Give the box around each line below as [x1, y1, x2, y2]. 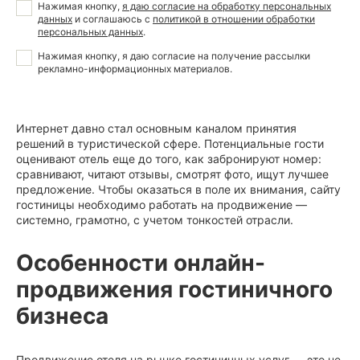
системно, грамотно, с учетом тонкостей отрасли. [16, 213, 293, 227]
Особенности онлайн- [16, 249, 265, 277]
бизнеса [16, 302, 108, 330]
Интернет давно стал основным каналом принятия [16, 121, 297, 136]
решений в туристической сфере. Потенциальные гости [16, 137, 324, 151]
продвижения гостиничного [16, 276, 333, 304]
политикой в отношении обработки [153, 13, 315, 26]
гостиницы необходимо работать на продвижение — [16, 198, 307, 212]
